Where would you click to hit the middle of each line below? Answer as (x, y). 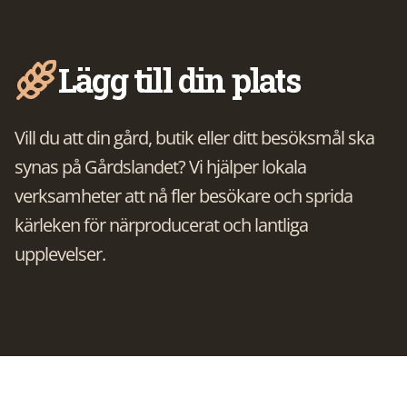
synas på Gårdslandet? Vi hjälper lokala (160, 167)
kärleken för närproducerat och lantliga (161, 225)
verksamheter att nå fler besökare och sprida (184, 196)
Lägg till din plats (179, 80)
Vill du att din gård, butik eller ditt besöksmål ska (194, 138)
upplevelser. (60, 254)
